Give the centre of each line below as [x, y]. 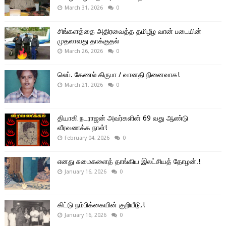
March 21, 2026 [83, 85]
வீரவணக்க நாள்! [82, 127]
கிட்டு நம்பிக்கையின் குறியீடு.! [101, 205]
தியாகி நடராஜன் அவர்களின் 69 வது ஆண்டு [123, 118]
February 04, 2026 [87, 138]
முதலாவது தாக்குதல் [88, 41]
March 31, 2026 [83, 8]
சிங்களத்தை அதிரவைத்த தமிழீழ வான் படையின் [129, 31]
